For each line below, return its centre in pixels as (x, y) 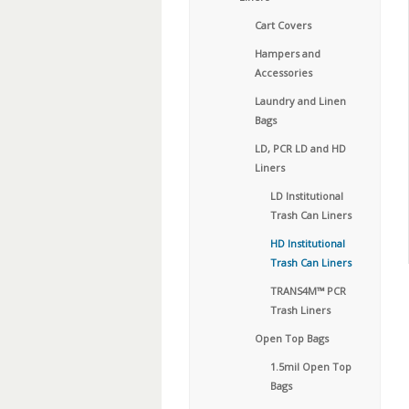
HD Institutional (308, 243)
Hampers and (288, 53)
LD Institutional (307, 196)
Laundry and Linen (300, 101)
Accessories (283, 73)
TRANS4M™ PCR (308, 291)
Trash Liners (300, 310)
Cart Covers (283, 25)
